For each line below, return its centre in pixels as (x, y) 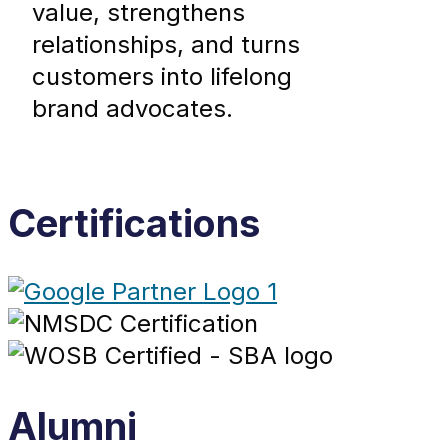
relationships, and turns (165, 45)
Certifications (134, 222)
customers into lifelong (161, 77)
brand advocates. (132, 109)
